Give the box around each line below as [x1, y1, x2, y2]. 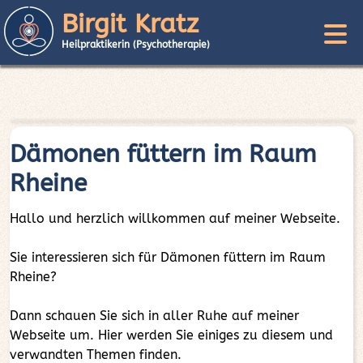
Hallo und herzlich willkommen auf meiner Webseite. [10, 211, 340, 226]
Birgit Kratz [62, 9, 199, 39]
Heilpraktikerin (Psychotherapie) [62, 39, 210, 50]
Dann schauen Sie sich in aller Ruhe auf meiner [10, 308, 299, 323]
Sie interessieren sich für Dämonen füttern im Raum [10, 250, 326, 265]
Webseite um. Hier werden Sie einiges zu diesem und [10, 327, 333, 343]
